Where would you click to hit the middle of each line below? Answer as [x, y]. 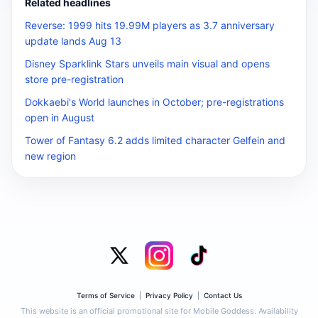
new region [50, 156]
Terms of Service [105, 295]
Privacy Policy [169, 295]
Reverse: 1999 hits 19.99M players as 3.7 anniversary [150, 25]
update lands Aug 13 [73, 41]
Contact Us [223, 295]
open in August [60, 117]
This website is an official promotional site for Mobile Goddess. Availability [159, 311]
